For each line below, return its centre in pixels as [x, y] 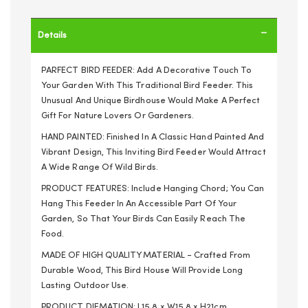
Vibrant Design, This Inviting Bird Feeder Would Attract [154, 152]
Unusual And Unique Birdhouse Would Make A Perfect [151, 101]
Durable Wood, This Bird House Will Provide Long [142, 271]
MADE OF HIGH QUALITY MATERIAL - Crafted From [146, 255]
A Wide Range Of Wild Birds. [100, 167]
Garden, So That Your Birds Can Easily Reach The [144, 219]
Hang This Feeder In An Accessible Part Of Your [139, 204]
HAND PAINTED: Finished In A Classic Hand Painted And [153, 137]
